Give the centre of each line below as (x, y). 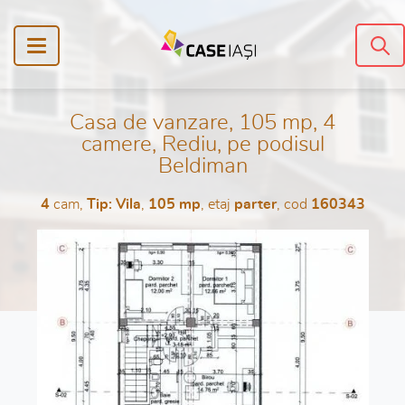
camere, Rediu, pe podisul (202, 145)
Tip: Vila (113, 204)
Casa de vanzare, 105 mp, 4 (202, 123)
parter (255, 204)
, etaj (217, 204)
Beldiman (202, 166)
